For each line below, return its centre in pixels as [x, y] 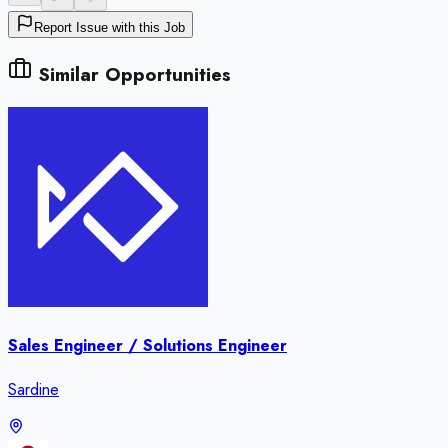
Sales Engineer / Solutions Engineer [147, 346]
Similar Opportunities [131, 75]
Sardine [33, 390]
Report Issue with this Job [109, 28]
